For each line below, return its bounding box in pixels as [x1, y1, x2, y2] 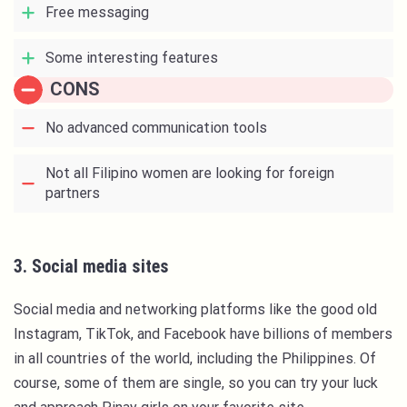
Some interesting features [45, 49, 222, 67]
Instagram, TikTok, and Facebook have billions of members [14, 325, 392, 343]
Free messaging [45, 4, 153, 22]
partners [45, 184, 100, 203]
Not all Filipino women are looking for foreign [45, 164, 334, 183]
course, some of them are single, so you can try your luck [14, 374, 378, 392]
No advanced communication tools [45, 119, 267, 137]
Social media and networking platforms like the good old [14, 301, 377, 319]
